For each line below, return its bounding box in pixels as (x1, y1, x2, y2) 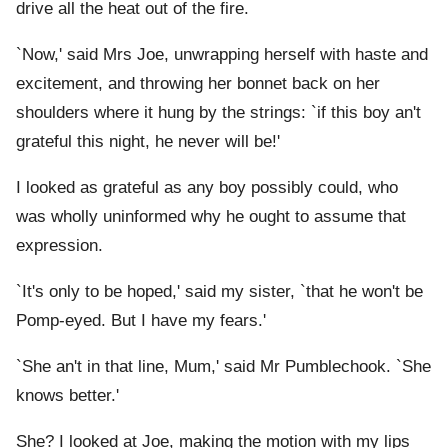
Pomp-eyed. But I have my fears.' (16, 311, 266, 331)
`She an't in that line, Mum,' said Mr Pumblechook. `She (16, 357, 431, 377)
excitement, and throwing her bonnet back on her (16, 74, 380, 94)
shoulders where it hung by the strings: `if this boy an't (16, 103, 421, 123)
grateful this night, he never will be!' (16, 132, 280, 152)
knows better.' (16, 386, 119, 406)
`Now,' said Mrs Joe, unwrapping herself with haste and (16, 45, 428, 65)
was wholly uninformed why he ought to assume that (16, 207, 406, 227)
